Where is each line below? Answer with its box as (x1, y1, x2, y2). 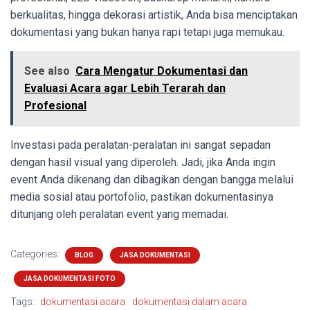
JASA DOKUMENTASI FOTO (24, 275, 116, 283)
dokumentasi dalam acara (132, 296, 247, 308)
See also (24, 64, 70, 78)
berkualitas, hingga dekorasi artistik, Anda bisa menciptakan (10, 8, 298, 22)
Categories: (10, 248, 62, 260)
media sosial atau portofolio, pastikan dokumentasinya (10, 190, 273, 204)
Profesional (24, 99, 86, 113)
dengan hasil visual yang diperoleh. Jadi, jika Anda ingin (10, 156, 275, 170)
